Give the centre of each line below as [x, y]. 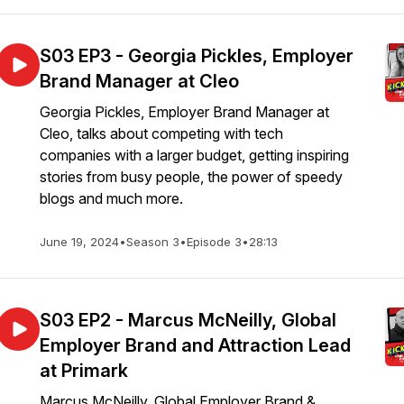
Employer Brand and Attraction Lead [195, 345]
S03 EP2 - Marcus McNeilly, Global [188, 320]
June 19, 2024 [79, 242]
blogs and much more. [111, 198]
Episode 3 [214, 242]
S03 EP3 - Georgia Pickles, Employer [197, 56]
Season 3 [153, 242]
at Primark [84, 371]
